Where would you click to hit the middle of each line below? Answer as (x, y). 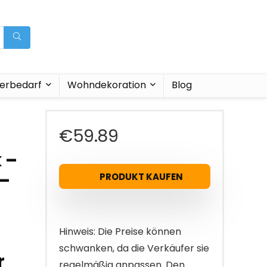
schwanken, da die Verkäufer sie (134, 248)
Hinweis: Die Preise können (120, 232)
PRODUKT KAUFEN (141, 176)
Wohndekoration (106, 85)
